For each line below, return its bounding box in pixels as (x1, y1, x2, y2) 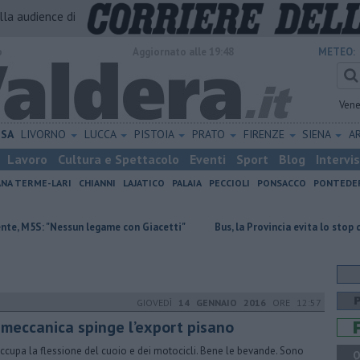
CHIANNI (79, 177, 116, 189)
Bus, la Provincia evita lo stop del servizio (149, 220, 346, 234)
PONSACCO (257, 177, 306, 189)
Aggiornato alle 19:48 (133, 45, 234, 59)
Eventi (190, 151, 226, 167)
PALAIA (172, 177, 202, 189)
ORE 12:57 (266, 297, 321, 309)
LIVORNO (21, 127, 70, 141)
